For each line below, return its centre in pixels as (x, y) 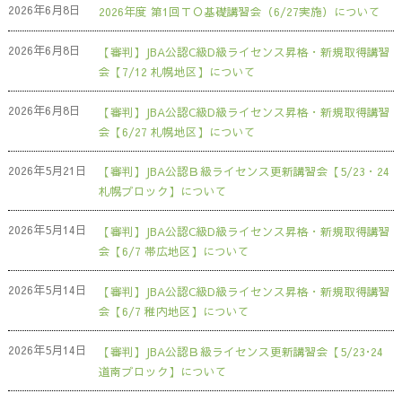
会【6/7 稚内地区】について (174, 311)
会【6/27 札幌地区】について (177, 131)
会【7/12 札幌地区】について (177, 71)
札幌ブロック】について (162, 191)
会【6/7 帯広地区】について (174, 251)
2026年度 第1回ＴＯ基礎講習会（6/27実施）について (239, 11)
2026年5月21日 (47, 170)
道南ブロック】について (162, 371)
